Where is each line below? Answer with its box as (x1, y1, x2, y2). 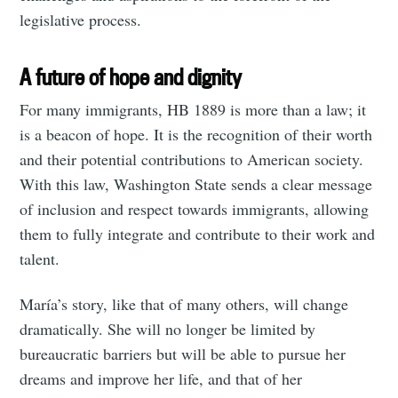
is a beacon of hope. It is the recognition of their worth (20, 123, 373, 145)
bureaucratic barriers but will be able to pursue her (20, 342, 346, 364)
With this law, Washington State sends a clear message (20, 172, 373, 195)
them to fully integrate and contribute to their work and (20, 222, 376, 244)
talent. (20, 247, 60, 269)
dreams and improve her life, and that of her (20, 367, 303, 389)
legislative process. (20, 8, 142, 30)
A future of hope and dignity (20, 62, 243, 91)
